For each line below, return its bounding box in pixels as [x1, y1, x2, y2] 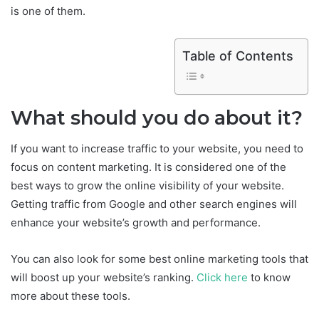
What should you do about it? [11, 105, 303, 130]
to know [248, 271, 291, 285]
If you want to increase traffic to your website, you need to [11, 142, 303, 156]
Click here [197, 271, 248, 285]
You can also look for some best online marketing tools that [11, 252, 308, 266]
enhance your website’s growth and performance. [11, 216, 261, 230]
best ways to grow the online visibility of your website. [11, 179, 284, 193]
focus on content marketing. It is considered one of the [11, 160, 286, 174]
